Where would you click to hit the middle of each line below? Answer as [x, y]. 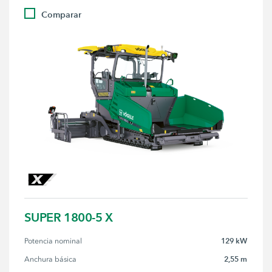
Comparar [62, 15]
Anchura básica [51, 259]
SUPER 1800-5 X [69, 217]
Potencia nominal [53, 241]
